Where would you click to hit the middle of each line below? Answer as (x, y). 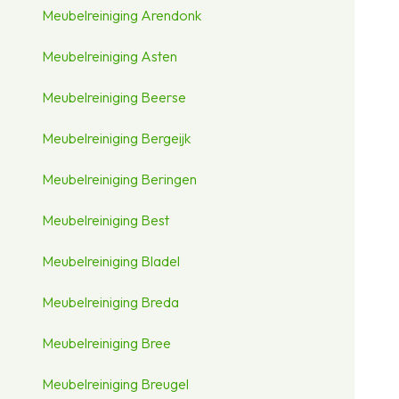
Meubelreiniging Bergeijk (117, 138)
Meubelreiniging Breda (111, 302)
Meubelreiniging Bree (107, 343)
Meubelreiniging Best (106, 220)
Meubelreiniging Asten (110, 57)
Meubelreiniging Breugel (116, 384)
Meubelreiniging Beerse (114, 98)
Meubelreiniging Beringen (120, 179)
